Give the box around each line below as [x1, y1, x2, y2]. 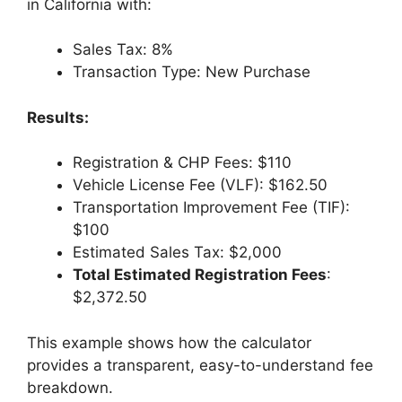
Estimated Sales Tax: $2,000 [73, 243, 282, 262]
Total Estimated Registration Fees [73, 266, 327, 284]
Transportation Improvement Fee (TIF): [73, 198, 350, 217]
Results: [27, 108, 89, 127]
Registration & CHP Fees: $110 [73, 153, 292, 172]
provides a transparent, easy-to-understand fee [27, 355, 373, 374]
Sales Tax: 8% [73, 40, 173, 59]
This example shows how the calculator [27, 333, 311, 352]
